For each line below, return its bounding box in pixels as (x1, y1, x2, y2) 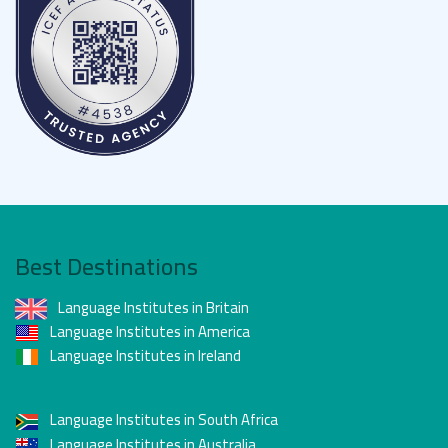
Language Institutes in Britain (55, 292, 249, 322)
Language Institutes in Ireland (47, 341, 241, 371)
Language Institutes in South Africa (47, 405, 278, 435)
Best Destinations (15, 243, 198, 289)
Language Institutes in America (47, 316, 250, 346)
